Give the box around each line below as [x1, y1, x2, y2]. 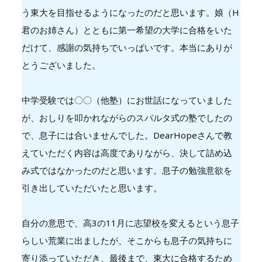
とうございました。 [21, 58, 101, 71]
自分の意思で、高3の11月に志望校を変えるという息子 [21, 216, 239, 229]
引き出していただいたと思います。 [21, 181, 162, 194]
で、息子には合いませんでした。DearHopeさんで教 [21, 129, 232, 141]
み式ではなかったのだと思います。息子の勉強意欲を [21, 164, 232, 176]
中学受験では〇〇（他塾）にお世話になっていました [21, 94, 232, 106]
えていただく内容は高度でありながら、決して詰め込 [21, 146, 232, 158]
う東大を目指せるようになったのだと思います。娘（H [21, 6, 239, 18]
